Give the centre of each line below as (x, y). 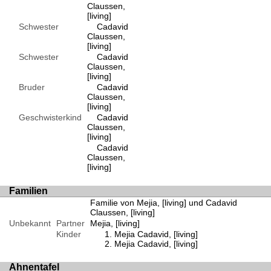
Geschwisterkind (45, 118)
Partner (70, 223)
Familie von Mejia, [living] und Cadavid (163, 202)
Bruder (27, 87)
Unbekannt (30, 223)
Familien (28, 191)
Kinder (68, 234)
